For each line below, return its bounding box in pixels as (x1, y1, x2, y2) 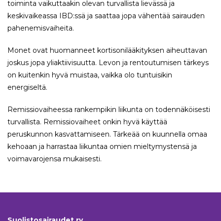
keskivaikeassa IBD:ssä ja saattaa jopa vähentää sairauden (7, 11, 205, 21)
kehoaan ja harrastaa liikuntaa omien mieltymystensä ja (7, 142, 197, 151)
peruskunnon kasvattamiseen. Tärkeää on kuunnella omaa (7, 130, 207, 139)
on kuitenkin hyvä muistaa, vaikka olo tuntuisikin (7, 71, 172, 80)
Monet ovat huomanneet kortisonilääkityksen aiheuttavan (7, 46, 207, 55)
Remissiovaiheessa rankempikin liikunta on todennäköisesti (7, 105, 210, 114)
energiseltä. (7, 83, 47, 92)
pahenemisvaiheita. (7, 24, 74, 33)
